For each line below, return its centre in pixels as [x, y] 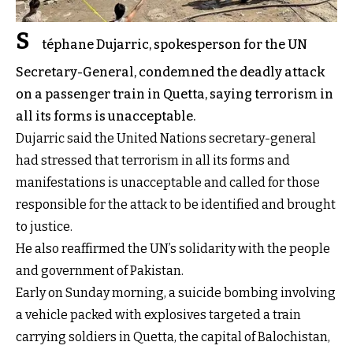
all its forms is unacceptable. [106, 116]
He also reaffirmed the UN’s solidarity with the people [173, 248]
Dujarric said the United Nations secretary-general [166, 138]
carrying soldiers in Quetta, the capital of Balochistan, [173, 336]
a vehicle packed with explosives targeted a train [158, 314]
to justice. [44, 226]
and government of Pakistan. [100, 270]
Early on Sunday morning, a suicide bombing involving [176, 292]
